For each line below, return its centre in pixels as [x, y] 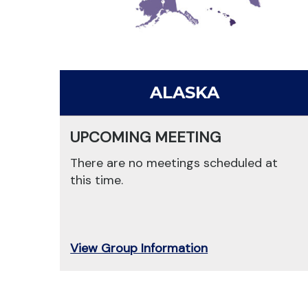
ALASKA [185, 93]
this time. [97, 180]
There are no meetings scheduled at [174, 163]
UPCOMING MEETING [146, 137]
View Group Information [139, 249]
